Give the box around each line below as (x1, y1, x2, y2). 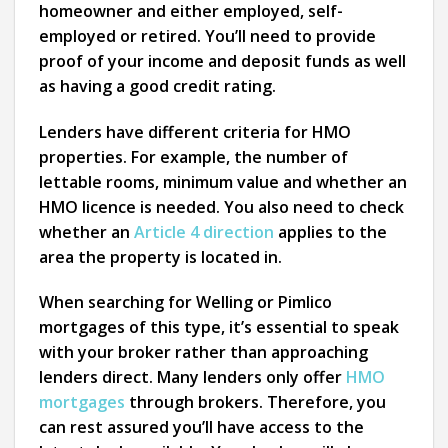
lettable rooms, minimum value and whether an (39, 170, 407, 193)
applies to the (274, 220, 387, 243)
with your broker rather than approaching (39, 341, 368, 364)
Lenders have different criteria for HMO (39, 120, 351, 143)
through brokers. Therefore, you (125, 391, 386, 414)
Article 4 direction (134, 220, 274, 243)
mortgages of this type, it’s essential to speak (39, 316, 399, 339)
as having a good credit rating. (39, 74, 276, 97)
